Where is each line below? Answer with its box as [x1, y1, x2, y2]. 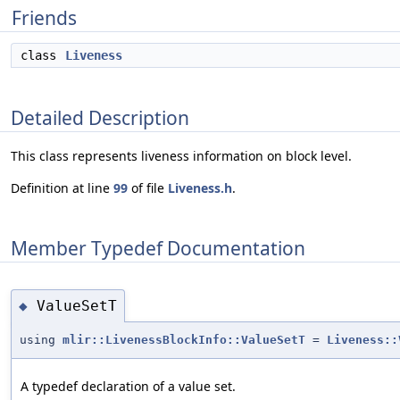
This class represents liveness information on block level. [11, 147, 352, 165]
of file [128, 179, 168, 197]
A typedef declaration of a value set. [21, 378, 236, 396]
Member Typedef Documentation [11, 235, 305, 261]
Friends [12, 5, 77, 30]
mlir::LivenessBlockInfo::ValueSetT [62, 333, 305, 347]
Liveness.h [168, 179, 232, 197]
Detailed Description [11, 104, 189, 130]
